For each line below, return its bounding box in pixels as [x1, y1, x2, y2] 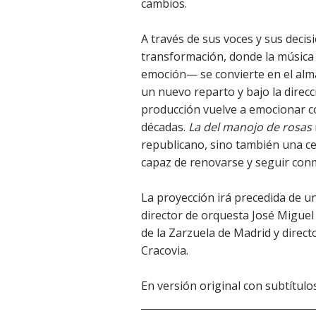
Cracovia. [141, 242, 191, 258]
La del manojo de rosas [186, 119, 312, 135]
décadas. [141, 119, 186, 135]
